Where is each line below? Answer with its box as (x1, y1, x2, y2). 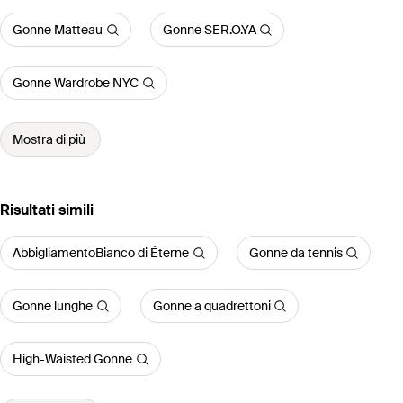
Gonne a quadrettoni (152, 298, 271, 315)
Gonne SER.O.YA (162, 22, 256, 39)
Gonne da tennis (248, 245, 343, 262)
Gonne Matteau (13, 22, 103, 39)
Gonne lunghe (13, 298, 93, 315)
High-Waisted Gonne (13, 351, 132, 368)
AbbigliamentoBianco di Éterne (13, 245, 189, 262)
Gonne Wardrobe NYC (13, 75, 139, 92)
